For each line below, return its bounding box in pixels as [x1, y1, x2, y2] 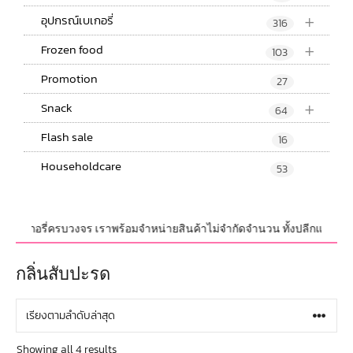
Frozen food [41, 39, 103, 58]
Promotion [41, 69, 98, 87]
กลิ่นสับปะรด [16, 260, 110, 287]
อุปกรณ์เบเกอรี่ [41, 10, 113, 29]
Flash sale [41, 127, 93, 146]
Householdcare [41, 156, 121, 175]
